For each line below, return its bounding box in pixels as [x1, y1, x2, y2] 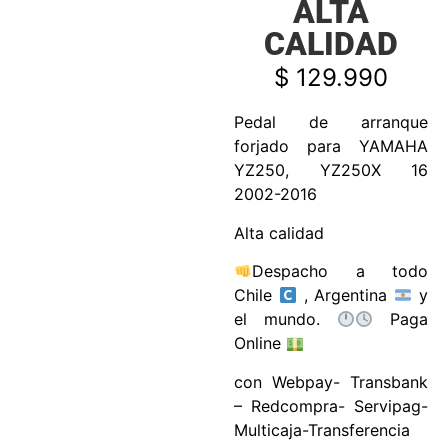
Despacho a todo [252, 261, 428, 282]
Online [234, 333, 286, 354]
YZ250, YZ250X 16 [234, 160, 428, 181]
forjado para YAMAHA [234, 136, 428, 157]
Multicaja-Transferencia [234, 419, 410, 440]
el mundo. [234, 309, 337, 330]
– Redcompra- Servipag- [234, 395, 428, 416]
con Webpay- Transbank [234, 371, 428, 392]
